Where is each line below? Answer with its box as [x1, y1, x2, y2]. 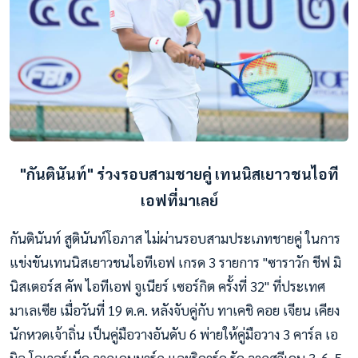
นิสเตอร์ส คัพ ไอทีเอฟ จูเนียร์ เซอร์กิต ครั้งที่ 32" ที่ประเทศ [10, 277, 325, 296]
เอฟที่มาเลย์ [140, 190, 218, 210]
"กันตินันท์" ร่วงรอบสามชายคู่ [19, 164, 212, 184]
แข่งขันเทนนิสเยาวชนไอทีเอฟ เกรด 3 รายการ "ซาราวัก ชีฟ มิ [10, 253, 341, 272]
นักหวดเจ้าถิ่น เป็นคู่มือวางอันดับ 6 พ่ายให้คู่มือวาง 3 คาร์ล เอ [10, 325, 338, 344]
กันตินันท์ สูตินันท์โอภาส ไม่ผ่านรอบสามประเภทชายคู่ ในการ [10, 229, 340, 248]
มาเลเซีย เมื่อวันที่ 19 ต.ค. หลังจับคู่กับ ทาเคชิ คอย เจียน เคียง [10, 301, 340, 320]
